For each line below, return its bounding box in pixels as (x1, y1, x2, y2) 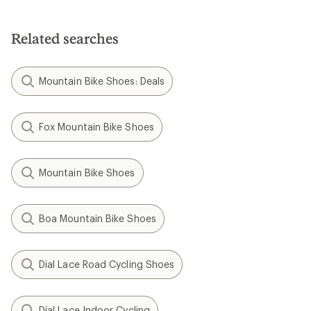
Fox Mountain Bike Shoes (39, 121, 154, 133)
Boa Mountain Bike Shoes (39, 212, 156, 224)
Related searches (11, 30, 119, 47)
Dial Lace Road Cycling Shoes (39, 258, 175, 270)
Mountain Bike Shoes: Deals (39, 75, 165, 87)
